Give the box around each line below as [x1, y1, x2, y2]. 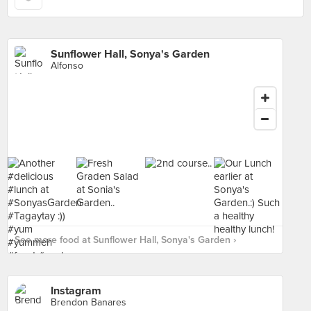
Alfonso [51, 60, 83, 72]
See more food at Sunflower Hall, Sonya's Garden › [15, 234, 236, 246]
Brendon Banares [51, 296, 126, 308]
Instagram [51, 284, 101, 298]
